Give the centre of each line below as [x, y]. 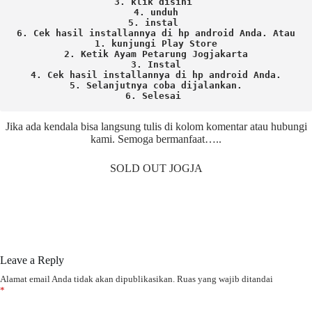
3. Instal [156, 65]
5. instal [156, 23]
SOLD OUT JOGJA [156, 169]
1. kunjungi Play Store [156, 44]
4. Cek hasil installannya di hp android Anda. [156, 75]
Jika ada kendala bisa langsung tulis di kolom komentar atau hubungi [156, 127]
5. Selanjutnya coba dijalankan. [156, 86]
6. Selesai [156, 96]
